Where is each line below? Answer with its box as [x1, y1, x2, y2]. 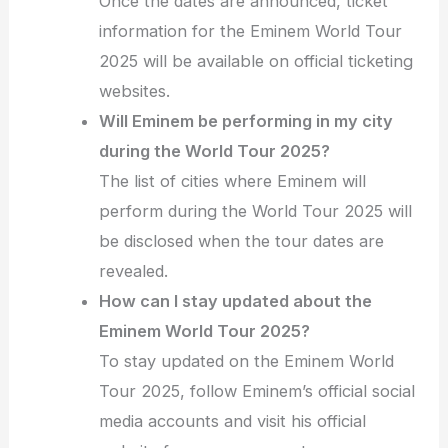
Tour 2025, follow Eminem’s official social [99, 381, 416, 402]
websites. [99, 81, 171, 102]
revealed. [99, 261, 169, 282]
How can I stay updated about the [99, 291, 373, 312]
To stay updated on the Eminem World [99, 351, 395, 372]
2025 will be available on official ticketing [99, 51, 414, 72]
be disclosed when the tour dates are [99, 231, 385, 252]
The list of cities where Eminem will [99, 171, 367, 192]
